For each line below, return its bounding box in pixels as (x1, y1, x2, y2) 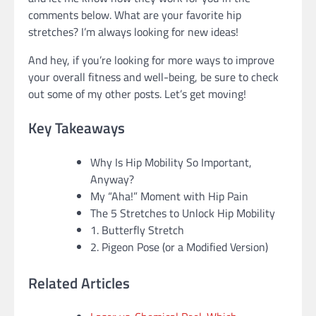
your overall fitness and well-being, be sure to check (28, 68, 279, 86)
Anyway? (90, 170, 134, 188)
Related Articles (28, 271, 130, 294)
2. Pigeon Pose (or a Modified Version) (90, 238, 268, 255)
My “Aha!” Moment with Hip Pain (90, 187, 248, 205)
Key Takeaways (28, 116, 125, 139)
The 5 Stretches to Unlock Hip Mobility (90, 204, 275, 221)
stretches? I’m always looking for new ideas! (28, 23, 238, 41)
